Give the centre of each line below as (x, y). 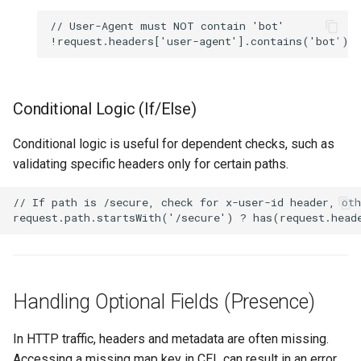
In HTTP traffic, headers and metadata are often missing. (171, 338)
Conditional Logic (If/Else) (105, 108)
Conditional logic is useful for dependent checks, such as (174, 143)
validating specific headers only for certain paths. (151, 164)
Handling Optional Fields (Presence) (164, 301)
